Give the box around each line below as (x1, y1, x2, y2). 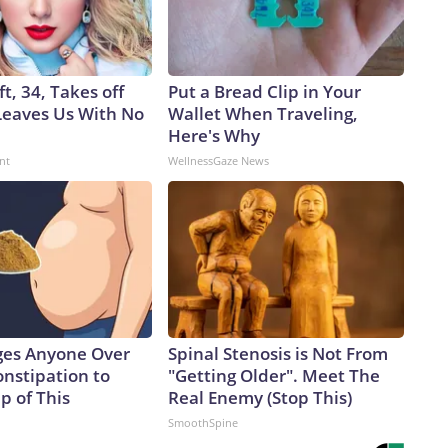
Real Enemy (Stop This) (168, 386, 352, 410)
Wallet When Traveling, (168, 102, 358, 126)
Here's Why (168, 124, 260, 148)
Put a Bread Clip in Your (168, 80, 361, 104)
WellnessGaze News (168, 153, 269, 169)
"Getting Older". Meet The (168, 364, 380, 388)
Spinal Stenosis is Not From (168, 342, 388, 366)
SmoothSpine (168, 415, 238, 431)
